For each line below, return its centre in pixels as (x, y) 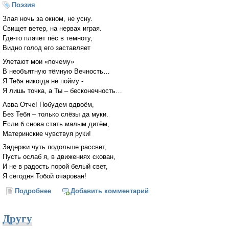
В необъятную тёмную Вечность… (56, 71)
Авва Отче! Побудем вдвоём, (48, 104)
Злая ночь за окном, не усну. (48, 18)
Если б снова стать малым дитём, (56, 124)
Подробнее (33, 191)
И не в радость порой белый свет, (55, 167)
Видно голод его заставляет (47, 48)
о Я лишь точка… (80, 191)
